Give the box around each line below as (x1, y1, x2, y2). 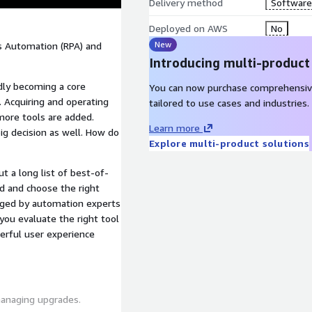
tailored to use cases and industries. (149, 97, 309, 109)
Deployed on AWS (149, 22, 228, 34)
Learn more (149, 122, 200, 134)
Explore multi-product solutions (149, 137, 309, 149)
